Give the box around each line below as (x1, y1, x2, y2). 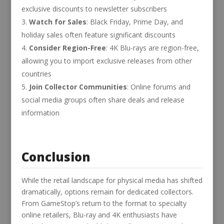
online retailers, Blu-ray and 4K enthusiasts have (21, 209, 177, 219)
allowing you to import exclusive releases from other (21, 55, 192, 65)
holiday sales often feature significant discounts (21, 29, 175, 39)
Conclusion (21, 148, 90, 165)
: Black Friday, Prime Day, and (86, 16, 183, 26)
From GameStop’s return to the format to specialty (21, 198, 186, 208)
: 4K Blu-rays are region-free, (105, 42, 199, 52)
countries (21, 68, 51, 78)
